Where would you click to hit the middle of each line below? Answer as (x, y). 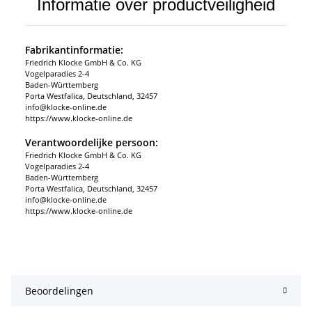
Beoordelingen (59, 291)
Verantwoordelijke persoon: (92, 143)
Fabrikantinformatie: (74, 50)
